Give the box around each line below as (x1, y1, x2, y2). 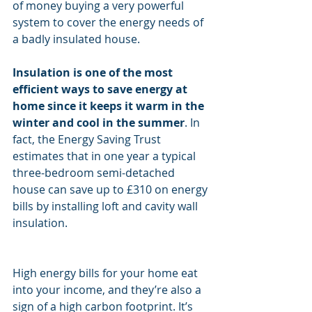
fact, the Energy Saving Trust (13, 132, 164, 147)
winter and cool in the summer (13, 115, 185, 130)
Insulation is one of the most (13, 65, 175, 80)
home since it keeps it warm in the (13, 98, 207, 114)
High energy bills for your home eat (13, 265, 201, 281)
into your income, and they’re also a (13, 282, 204, 297)
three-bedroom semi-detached (13, 165, 178, 180)
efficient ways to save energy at (13, 81, 190, 97)
